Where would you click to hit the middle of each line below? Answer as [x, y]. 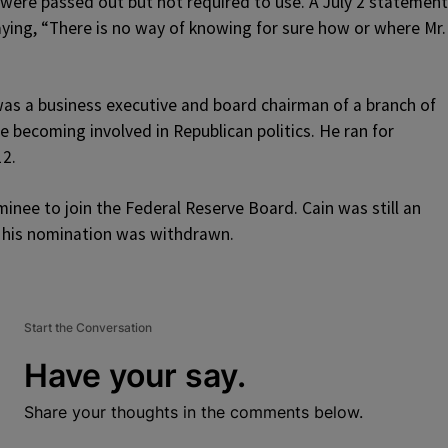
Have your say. [135, 375]
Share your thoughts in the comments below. [193, 412]
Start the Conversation [88, 327]
